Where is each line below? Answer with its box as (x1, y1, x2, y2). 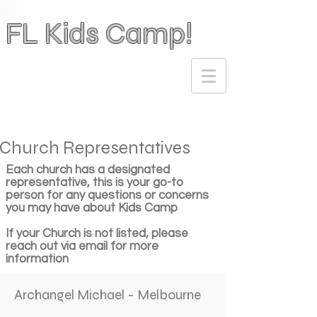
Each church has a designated (6, 163, 170, 176)
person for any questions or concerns (6, 189, 209, 202)
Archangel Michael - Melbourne (14, 287, 201, 303)
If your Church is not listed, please (6, 227, 188, 240)
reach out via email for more (6, 240, 158, 253)
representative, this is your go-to (6, 176, 183, 189)
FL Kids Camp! (6, 16, 192, 51)
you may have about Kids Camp (6, 202, 178, 214)
